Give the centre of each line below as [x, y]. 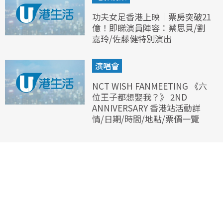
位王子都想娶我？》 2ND [140, 97]
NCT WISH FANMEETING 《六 [150, 86]
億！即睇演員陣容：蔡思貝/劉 [149, 27]
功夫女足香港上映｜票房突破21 [152, 16]
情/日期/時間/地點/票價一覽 [146, 118]
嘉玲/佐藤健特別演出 [132, 38]
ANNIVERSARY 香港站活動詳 [146, 108]
